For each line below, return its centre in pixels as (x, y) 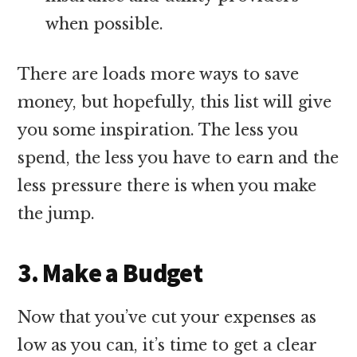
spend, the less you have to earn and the (178, 157)
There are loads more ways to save (159, 74)
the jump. (57, 213)
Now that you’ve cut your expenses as (167, 317)
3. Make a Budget (110, 273)
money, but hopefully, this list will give (175, 102)
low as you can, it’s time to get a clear (167, 345)
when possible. (105, 24)
